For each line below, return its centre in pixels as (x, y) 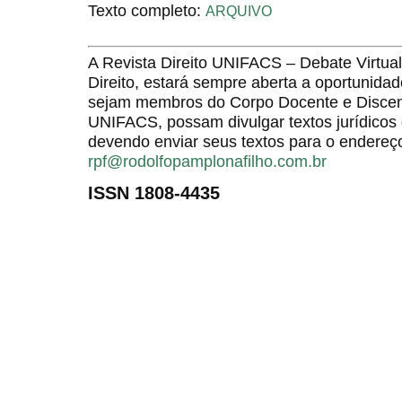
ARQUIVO (239, 11)
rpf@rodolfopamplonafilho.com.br (207, 161)
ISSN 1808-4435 (154, 192)
